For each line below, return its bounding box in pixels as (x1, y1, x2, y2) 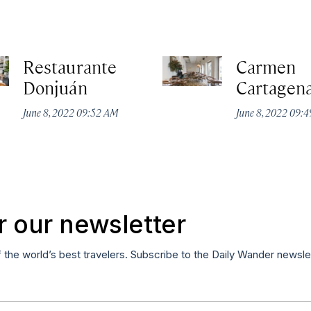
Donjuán (23, 76, 87, 99)
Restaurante (23, 55, 117, 78)
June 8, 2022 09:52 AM (23, 106, 119, 119)
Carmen (236, 55, 296, 78)
